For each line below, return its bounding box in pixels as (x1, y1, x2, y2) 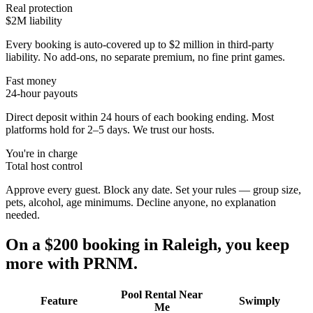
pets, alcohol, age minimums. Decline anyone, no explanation (6, 196, 276, 208)
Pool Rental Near (121, 289, 203, 301)
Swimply (238, 295, 280, 307)
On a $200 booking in (6, 235, 162, 254)
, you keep (217, 235, 289, 254)
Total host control (6, 159, 82, 172)
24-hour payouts (6, 87, 78, 99)
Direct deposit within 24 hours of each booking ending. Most (6, 110, 274, 123)
